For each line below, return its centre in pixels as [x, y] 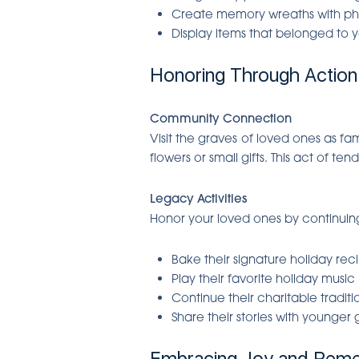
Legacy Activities [198, 198]
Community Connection [221, 118]
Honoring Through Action [254, 75]
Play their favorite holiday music [263, 278]
